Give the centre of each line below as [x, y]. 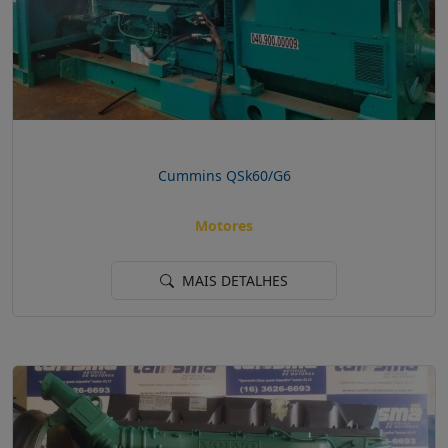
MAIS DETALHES [233, 281]
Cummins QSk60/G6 [224, 175]
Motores [224, 226]
